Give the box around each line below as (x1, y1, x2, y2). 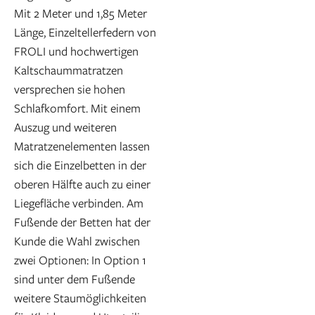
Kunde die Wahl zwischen (14, 233, 140, 250)
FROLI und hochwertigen (14, 43, 139, 60)
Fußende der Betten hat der (14, 214, 150, 231)
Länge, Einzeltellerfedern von (14, 24, 156, 41)
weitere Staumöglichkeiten (14, 290, 146, 307)
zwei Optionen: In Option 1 (14, 252, 146, 269)
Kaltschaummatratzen (14, 62, 123, 79)
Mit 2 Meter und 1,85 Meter (14, 5, 147, 22)
